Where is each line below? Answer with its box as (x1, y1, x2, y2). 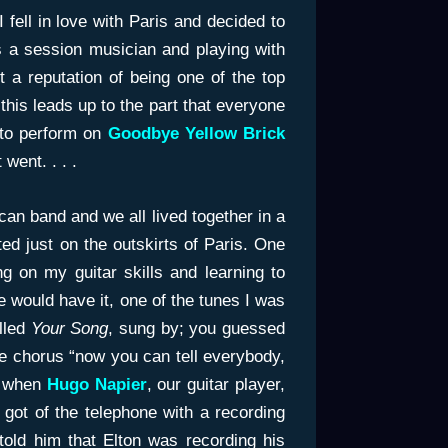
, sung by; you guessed (108, 319, 285, 339)
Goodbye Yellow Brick (107, 123, 285, 143)
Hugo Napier (46, 375, 147, 395)
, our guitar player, (146, 375, 285, 395)
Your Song (25, 319, 109, 339)
